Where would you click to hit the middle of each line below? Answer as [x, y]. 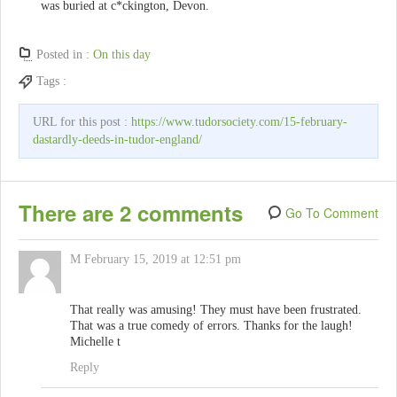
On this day [122, 55]
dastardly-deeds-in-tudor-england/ [117, 140]
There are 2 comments [131, 213]
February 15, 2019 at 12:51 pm [163, 260]
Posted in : [65, 55]
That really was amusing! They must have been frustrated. [216, 310]
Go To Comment [332, 213]
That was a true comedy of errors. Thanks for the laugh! [211, 326]
